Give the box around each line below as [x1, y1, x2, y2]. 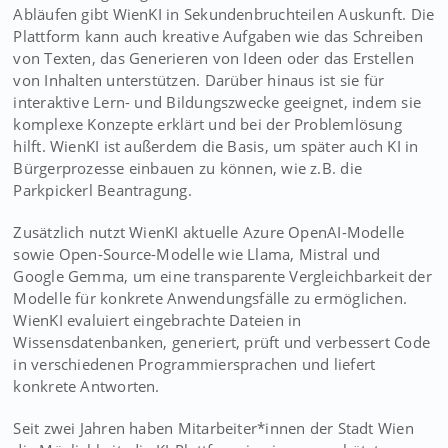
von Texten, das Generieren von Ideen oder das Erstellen [13, 48, 414, 68]
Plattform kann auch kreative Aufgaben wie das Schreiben [13, 26, 423, 46]
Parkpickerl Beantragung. [13, 180, 192, 200]
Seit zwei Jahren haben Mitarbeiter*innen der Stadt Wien [13, 418, 414, 438]
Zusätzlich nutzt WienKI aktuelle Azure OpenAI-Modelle [13, 222, 405, 242]
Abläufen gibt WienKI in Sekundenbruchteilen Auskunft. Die [13, 4, 435, 24]
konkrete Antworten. [13, 376, 160, 396]
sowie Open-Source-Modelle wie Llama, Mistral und [13, 244, 381, 264]
